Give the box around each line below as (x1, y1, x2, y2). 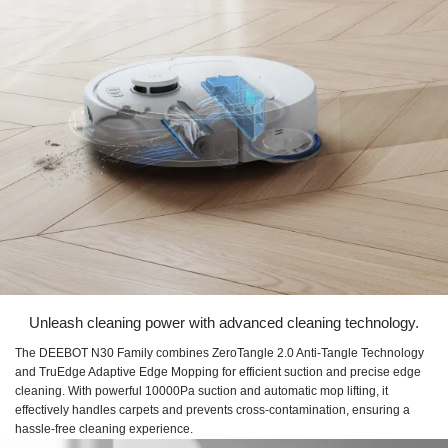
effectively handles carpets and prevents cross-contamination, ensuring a (15, 402, 410, 417)
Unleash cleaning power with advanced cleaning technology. (29, 313, 419, 331)
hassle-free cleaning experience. (15, 421, 193, 436)
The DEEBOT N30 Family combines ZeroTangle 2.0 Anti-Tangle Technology (15, 345, 424, 360)
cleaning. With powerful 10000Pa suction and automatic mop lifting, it (15, 383, 388, 398)
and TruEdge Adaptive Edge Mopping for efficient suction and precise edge (15, 364, 421, 379)
